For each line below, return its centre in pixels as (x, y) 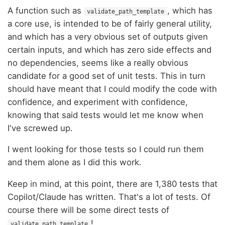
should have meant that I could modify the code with (112, 89)
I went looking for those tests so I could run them (106, 149)
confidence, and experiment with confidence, (98, 102)
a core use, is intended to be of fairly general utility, (110, 23)
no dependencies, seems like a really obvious (98, 63)
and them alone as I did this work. (75, 162)
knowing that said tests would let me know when (105, 115)
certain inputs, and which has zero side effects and (109, 49)
